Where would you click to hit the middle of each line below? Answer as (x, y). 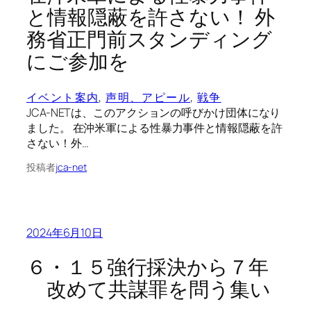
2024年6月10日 (65, 232)
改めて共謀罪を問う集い (149, 289)
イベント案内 (63, 97)
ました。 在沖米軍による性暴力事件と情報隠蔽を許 (154, 127)
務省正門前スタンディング (149, 39)
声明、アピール (148, 97)
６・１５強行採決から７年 (148, 267)
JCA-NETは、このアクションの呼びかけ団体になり (154, 112)
